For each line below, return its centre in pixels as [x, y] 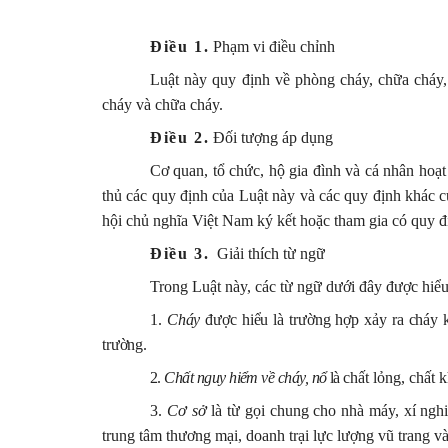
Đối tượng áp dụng [271, 137]
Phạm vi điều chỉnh [272, 46]
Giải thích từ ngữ [271, 253]
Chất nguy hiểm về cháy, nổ [245, 377]
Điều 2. [180, 137]
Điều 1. [180, 46]
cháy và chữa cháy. [162, 104]
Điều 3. [180, 253]
